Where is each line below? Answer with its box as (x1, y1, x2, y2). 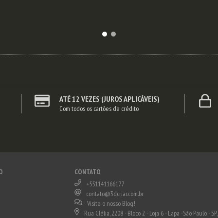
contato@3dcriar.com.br (86, 189, 144, 199)
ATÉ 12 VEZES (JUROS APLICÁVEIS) (59, 94, 160, 104)
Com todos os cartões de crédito (59, 104, 139, 113)
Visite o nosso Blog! (87, 199, 135, 208)
